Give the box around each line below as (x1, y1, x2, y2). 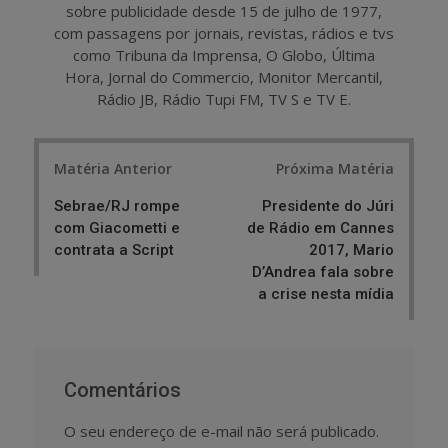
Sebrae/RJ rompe (54, 196, 180, 215)
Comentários (64, 377, 181, 402)
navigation (33, 172, 139, 199)
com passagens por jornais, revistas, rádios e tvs (54, 23, 394, 43)
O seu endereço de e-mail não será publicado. (64, 420, 379, 441)
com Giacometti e (54, 218, 180, 237)
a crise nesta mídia (258, 284, 394, 303)
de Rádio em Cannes (247, 218, 394, 237)
